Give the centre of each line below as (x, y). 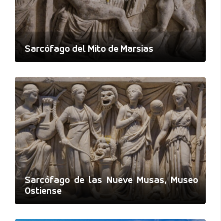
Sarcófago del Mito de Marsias (89, 49)
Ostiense (43, 191)
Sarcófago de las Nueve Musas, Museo (111, 180)
